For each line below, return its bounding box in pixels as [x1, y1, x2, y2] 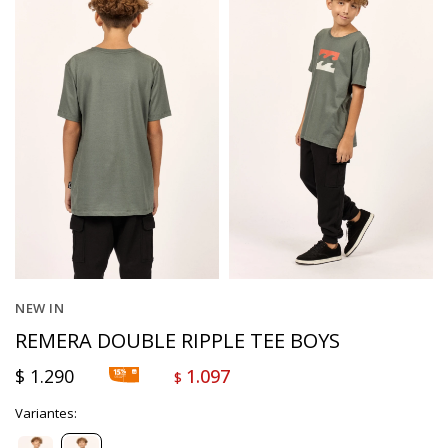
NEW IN [15, 299, 64, 317]
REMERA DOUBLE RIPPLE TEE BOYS [15, 327, 340, 354]
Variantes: [15, 404, 77, 422]
